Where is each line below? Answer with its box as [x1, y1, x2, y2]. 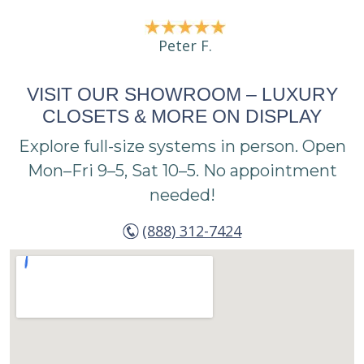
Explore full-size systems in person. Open [18, 136, 346, 157]
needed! [149, 185, 215, 206]
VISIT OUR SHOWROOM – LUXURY [26, 84, 338, 106]
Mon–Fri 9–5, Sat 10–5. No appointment [27, 161, 337, 181]
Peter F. [158, 35, 213, 55]
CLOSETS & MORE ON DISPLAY [42, 106, 322, 128]
